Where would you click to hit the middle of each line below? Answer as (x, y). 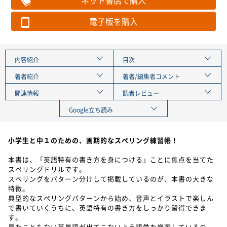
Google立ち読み (91, 110)
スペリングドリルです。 (47, 169)
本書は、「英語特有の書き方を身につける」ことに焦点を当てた (111, 159)
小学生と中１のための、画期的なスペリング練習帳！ (93, 140)
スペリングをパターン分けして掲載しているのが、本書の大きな (111, 178)
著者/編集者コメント (152, 76)
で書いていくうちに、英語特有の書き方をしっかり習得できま (107, 207)
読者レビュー (141, 93)
